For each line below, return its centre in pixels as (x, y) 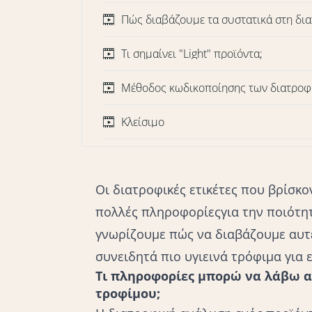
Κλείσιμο (143, 122)
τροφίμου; (128, 294)
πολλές (118, 212)
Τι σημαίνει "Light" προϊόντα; (192, 54)
